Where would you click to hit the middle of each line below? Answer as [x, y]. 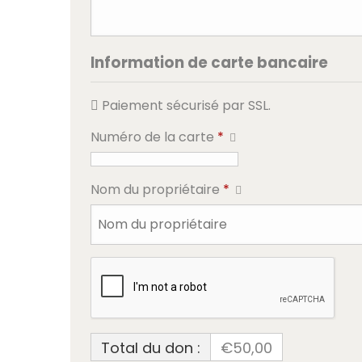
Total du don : [151, 348]
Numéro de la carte [154, 137]
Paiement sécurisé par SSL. [186, 105]
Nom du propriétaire [157, 189]
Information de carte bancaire [209, 63]
